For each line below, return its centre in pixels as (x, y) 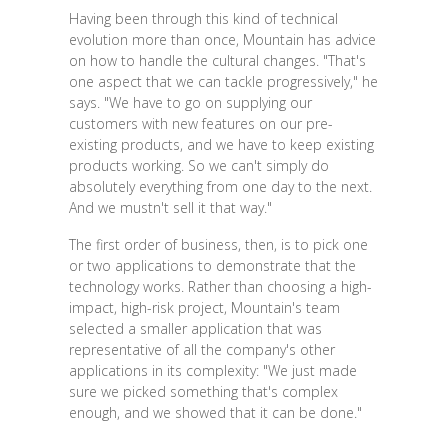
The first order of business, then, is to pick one (218, 245)
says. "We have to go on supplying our (190, 103)
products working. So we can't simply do (198, 166)
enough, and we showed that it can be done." (215, 413)
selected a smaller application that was (195, 329)
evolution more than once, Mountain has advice (222, 40)
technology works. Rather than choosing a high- (220, 287)
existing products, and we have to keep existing (221, 145)
